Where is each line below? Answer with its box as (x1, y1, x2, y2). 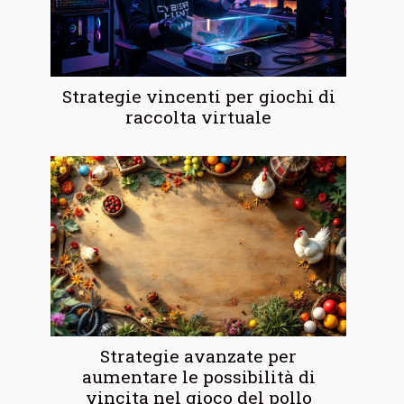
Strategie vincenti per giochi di (61, 85, 335, 108)
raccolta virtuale (125, 106, 271, 129)
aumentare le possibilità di (81, 365, 316, 389)
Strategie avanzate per (100, 344, 297, 368)
